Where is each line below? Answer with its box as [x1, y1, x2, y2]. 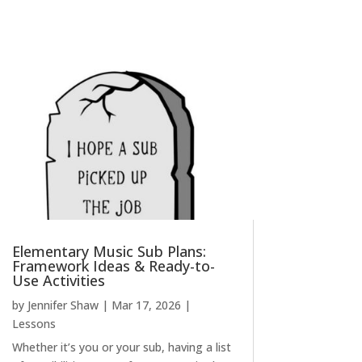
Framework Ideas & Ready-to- [11, 256, 215, 276]
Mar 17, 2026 [111, 297, 181, 314]
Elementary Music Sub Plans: [11, 242, 206, 262]
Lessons [11, 316, 56, 332]
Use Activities [11, 271, 105, 291]
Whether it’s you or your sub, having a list [11, 339, 231, 356]
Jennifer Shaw [27, 297, 99, 314]
